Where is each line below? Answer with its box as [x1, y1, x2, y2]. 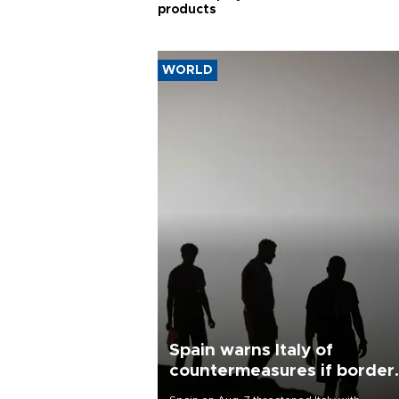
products [158, 4, 216, 16]
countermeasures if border [169, 362, 395, 379]
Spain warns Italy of [169, 341, 333, 359]
